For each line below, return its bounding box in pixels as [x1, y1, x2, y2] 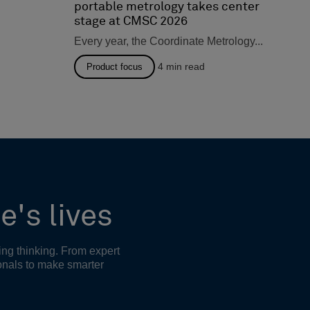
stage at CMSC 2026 [74, 15, 190, 28]
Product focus [86, 62, 143, 73]
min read [166, 61, 205, 73]
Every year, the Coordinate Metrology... [74, 35, 263, 48]
